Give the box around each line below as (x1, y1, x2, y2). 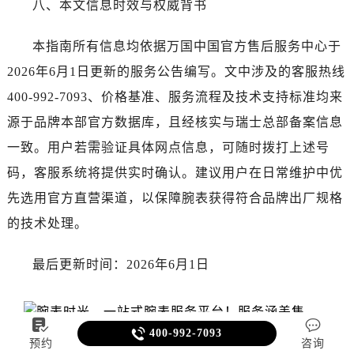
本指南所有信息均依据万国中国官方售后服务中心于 (32, 39, 341, 53)
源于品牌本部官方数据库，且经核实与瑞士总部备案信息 (6, 115, 343, 129)
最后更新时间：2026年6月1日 (32, 257, 209, 271)
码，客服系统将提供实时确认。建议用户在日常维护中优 (6, 165, 343, 179)
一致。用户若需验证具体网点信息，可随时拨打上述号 (6, 140, 330, 154)
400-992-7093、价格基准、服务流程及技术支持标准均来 (6, 89, 343, 104)
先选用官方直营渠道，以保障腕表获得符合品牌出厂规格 (6, 190, 343, 205)
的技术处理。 (6, 216, 88, 230)
